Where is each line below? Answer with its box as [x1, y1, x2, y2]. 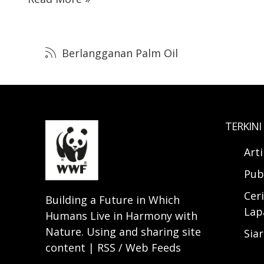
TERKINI [225, 119, 261, 134]
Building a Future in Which [45, 192, 180, 207]
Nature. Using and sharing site [45, 224, 201, 239]
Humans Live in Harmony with [45, 208, 197, 223]
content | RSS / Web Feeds [45, 240, 181, 255]
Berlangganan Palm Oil [59, 46, 178, 61]
